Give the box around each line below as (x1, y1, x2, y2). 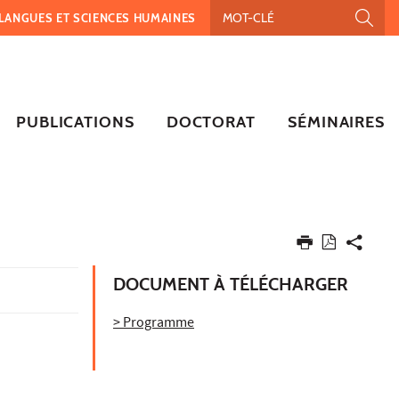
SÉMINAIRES (288, 111, 385, 132)
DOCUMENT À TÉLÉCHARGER (113, 273, 348, 295)
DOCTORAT (166, 111, 256, 132)
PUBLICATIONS (15, 111, 134, 132)
